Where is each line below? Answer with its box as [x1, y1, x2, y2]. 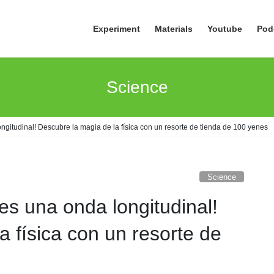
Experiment [93, 24, 140, 34]
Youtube [207, 24, 242, 34]
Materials [155, 24, 193, 34]
